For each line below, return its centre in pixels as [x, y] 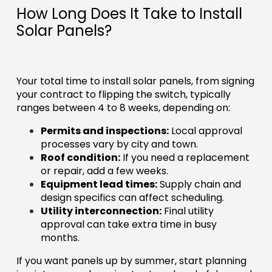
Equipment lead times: [99, 185]
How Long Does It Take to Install [129, 14]
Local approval [205, 131]
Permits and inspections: [104, 131]
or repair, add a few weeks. [104, 171]
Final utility [187, 211]
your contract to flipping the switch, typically [123, 95]
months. [60, 238]
